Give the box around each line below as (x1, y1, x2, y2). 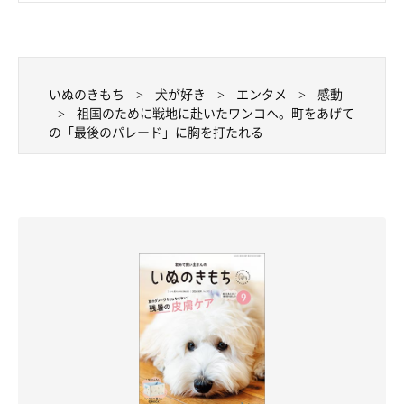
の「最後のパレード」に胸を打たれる (49, 123, 263, 142)
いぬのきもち (49, 85, 124, 104)
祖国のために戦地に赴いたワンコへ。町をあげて (77, 104, 354, 123)
